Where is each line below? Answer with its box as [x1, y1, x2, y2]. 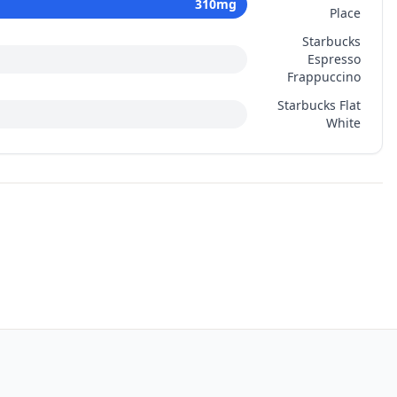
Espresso [307, 51, 361, 67]
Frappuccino [287, 68, 361, 85]
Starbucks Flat [277, 97, 361, 113]
